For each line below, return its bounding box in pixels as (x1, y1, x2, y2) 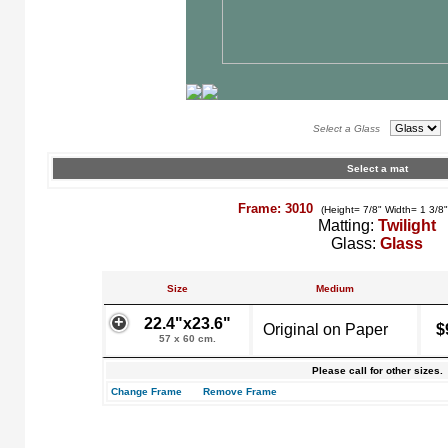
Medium (316, 283, 354, 294)
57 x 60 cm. (159, 333, 216, 344)
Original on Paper (263, 321, 388, 338)
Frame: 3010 (238, 201, 317, 216)
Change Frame (111, 386, 182, 397)
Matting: (318, 217, 378, 234)
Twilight (378, 217, 436, 234)
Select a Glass (313, 123, 386, 134)
